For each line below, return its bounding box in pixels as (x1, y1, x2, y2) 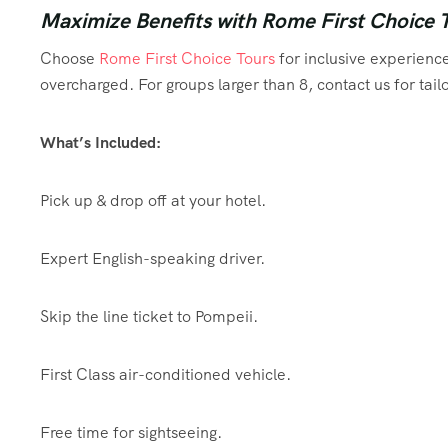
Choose (40, 48, 99, 70)
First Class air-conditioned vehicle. (40, 364, 291, 386)
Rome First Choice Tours (99, 48, 275, 70)
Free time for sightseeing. (40, 422, 222, 444)
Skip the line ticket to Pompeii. (40, 306, 258, 328)
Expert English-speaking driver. (40, 248, 265, 270)
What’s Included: (40, 132, 161, 154)
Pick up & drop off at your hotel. (40, 190, 266, 212)
